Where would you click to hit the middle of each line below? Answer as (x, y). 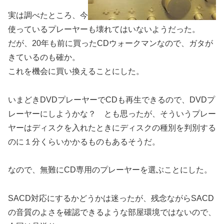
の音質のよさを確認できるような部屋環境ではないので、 (112, 212)
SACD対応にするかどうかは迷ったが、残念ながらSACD (111, 198)
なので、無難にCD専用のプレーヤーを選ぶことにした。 (110, 170)
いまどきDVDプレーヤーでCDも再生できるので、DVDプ (111, 99)
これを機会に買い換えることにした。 (76, 71)
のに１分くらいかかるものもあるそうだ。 (84, 141)
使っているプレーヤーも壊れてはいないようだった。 (104, 29)
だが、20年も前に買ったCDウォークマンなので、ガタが (110, 43)
